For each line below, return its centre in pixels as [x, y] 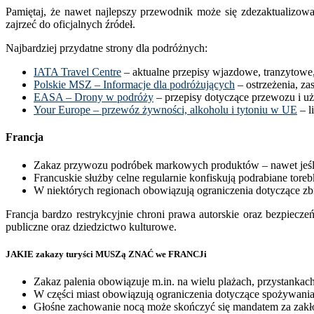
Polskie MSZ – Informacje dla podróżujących [134, 85]
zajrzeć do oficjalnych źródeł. [70, 25]
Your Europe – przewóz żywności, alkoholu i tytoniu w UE [165, 110]
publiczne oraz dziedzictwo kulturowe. [91, 226]
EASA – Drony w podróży [94, 97]
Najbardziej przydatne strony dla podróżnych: [107, 48]
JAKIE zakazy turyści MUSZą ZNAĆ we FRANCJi [106, 254]
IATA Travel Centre [77, 72]
